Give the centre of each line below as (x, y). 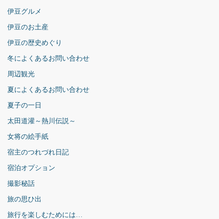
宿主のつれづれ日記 (38, 152)
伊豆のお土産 (28, 27)
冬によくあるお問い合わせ (48, 58)
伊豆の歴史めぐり (35, 43)
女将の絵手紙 (28, 136)
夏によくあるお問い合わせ (48, 89)
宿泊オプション (31, 168)
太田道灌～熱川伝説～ (42, 121)
